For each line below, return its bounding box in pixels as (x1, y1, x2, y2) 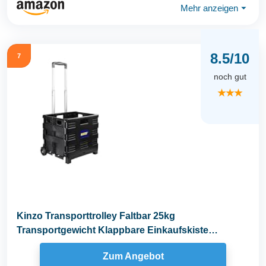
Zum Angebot (102, 251, 164, 261)
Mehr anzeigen (180, 2, 238, 13)
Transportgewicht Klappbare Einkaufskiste (17, 225, 208, 236)
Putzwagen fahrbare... (17, 239, 114, 250)
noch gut (213, 71, 246, 81)
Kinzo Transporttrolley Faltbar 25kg (17, 211, 175, 221)
